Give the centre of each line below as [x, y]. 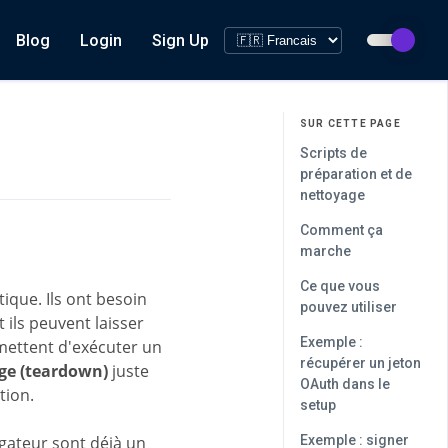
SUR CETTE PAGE [350, 123]
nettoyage [332, 195]
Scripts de [333, 153]
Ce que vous [340, 286]
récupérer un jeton [360, 363]
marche [325, 251]
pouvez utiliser [348, 307]
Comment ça [341, 230]
